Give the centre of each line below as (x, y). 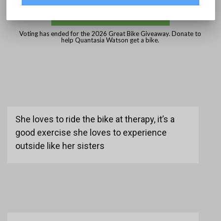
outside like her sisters (61, 146)
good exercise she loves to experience (91, 133)
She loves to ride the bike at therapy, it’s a (95, 119)
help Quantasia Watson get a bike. (110, 40)
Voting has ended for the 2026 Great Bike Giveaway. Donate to (110, 34)
